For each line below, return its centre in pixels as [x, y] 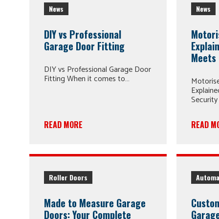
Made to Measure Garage [95, 203]
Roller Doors [68, 177]
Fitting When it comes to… [87, 79]
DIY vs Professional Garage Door [98, 70]
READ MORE [63, 125]
